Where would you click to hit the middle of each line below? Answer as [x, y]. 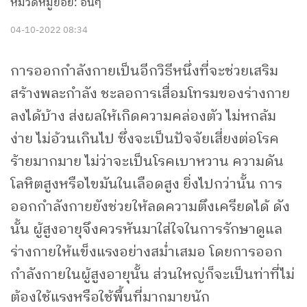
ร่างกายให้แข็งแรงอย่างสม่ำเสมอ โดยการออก [146, 253]
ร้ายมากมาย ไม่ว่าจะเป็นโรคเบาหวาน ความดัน [147, 162]
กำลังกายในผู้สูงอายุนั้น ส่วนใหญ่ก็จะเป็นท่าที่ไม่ [152, 275]
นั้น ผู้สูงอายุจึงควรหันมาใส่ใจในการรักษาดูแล [146, 230]
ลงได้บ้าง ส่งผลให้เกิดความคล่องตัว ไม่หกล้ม [143, 117]
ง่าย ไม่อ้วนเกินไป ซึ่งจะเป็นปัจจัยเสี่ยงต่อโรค [145, 140]
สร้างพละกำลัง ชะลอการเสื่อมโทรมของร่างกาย [150, 95]
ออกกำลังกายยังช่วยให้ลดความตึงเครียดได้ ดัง [150, 208]
